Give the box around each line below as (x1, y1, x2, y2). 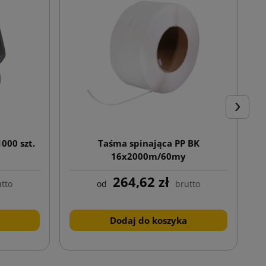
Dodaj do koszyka (110, 214, 187, 226)
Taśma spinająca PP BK (97, 137, 199, 149)
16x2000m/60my (111, 150, 186, 162)
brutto (175, 178, 200, 189)
